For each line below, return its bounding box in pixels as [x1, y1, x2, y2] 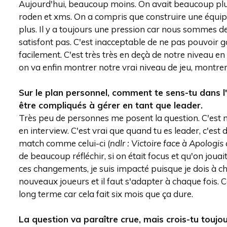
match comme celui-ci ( [19, 138, 110, 148]
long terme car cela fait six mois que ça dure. [19, 188, 193, 199]
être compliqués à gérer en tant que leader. [19, 100, 203, 110]
